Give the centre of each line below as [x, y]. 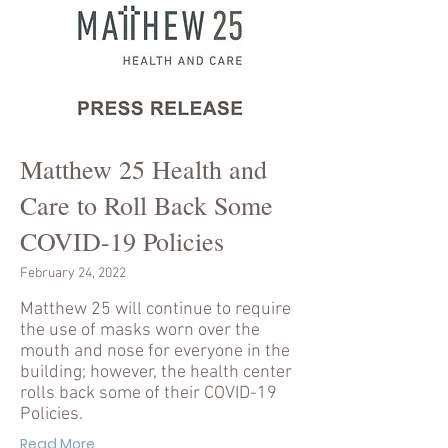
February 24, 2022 [73, 273]
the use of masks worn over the [140, 330]
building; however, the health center [156, 372]
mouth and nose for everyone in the [155, 351]
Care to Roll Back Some [146, 205]
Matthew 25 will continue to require [155, 309]
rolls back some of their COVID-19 [148, 393]
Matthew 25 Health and [143, 169]
